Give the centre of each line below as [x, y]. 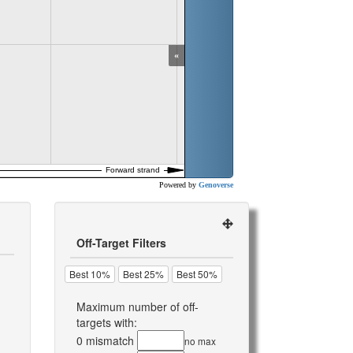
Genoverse [216, 185]
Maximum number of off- [137, 307]
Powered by [179, 185]
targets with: [106, 323]
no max [200, 341]
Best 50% [197, 274]
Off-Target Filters [121, 243]
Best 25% [143, 274]
